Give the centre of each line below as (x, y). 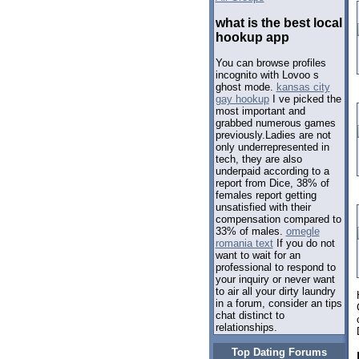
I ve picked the (305, 99)
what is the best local (278, 22)
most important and (260, 111)
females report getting (266, 196)
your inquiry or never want (275, 280)
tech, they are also (258, 159)
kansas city (303, 87)
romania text (244, 244)
